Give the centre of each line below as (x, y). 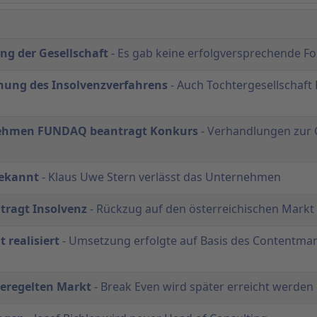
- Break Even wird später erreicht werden (202, 286)
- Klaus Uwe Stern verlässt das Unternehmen (160, 177)
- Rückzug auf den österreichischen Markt (201, 208)
